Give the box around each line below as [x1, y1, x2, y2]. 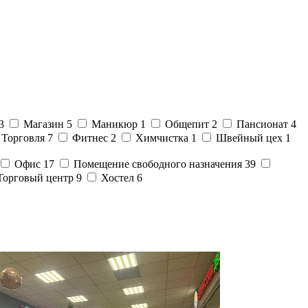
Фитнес [72, 132, 111, 144]
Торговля [1, 132, 47, 144]
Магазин [23, 118, 67, 130]
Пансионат [236, 118, 291, 130]
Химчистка [135, 132, 191, 144]
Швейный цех [216, 132, 285, 144]
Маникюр [91, 118, 140, 130]
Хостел [101, 172, 137, 184]
